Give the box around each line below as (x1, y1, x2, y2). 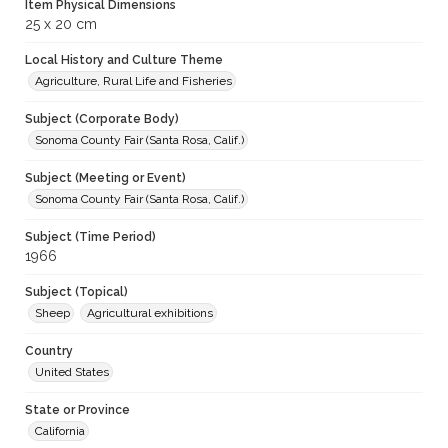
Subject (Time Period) (25, 230, 156, 245)
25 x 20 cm (25, 16, 97, 33)
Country (25, 344, 73, 359)
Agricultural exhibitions (87, 306, 213, 321)
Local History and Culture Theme (25, 53, 223, 68)
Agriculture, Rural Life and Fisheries (35, 74, 232, 89)
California (35, 424, 85, 439)
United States (35, 365, 109, 380)
